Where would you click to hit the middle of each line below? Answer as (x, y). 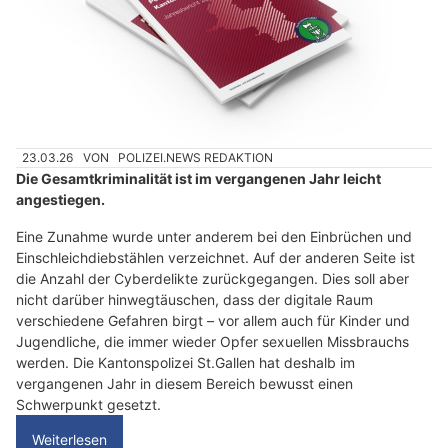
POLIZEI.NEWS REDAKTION (196, 158)
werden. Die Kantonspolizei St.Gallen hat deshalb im (185, 363)
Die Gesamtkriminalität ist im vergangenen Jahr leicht (198, 179)
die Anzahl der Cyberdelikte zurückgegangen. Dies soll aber (212, 279)
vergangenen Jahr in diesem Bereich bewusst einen (184, 384)
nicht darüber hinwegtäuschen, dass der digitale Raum (194, 300)
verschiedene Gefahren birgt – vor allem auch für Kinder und (213, 321)
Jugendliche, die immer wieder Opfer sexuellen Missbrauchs (212, 342)
